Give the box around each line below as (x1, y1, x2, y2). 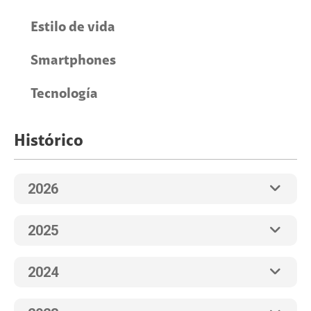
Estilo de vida (31, 19, 115, 34)
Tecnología (31, 86, 98, 101)
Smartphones (31, 53, 116, 67)
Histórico (14, 132, 83, 149)
